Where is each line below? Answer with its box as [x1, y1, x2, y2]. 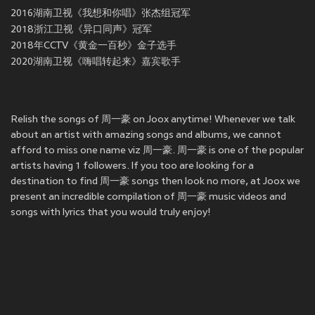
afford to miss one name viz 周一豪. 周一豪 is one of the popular [11, 146, 304, 157]
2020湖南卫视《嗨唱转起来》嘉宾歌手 [11, 57, 181, 68]
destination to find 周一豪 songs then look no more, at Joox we [11, 176, 300, 188]
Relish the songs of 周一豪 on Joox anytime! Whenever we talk [11, 115, 295, 126]
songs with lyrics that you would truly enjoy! [11, 207, 211, 219]
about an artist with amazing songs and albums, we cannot [11, 130, 281, 141]
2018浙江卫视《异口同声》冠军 [11, 25, 152, 36]
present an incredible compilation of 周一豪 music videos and [11, 192, 286, 203]
